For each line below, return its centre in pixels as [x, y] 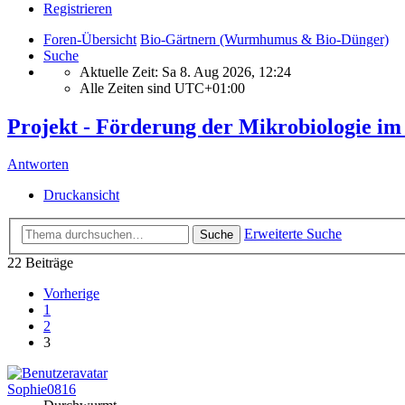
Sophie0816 [42, 389]
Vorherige [71, 293]
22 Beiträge [40, 263]
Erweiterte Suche [293, 234]
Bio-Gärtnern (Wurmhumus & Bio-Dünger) [264, 39]
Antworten [38, 165]
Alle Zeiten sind [127, 88]
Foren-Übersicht [90, 39]
